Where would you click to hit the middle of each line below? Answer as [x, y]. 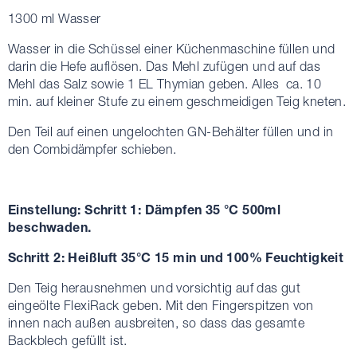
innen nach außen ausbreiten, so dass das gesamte [157, 322]
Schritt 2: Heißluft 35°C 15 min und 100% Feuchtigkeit [176, 257]
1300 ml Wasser [55, 18]
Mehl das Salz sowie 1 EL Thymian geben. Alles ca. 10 [165, 83]
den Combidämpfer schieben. [92, 149]
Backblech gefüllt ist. [68, 340]
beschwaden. [50, 226]
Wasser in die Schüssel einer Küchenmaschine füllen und [172, 48]
